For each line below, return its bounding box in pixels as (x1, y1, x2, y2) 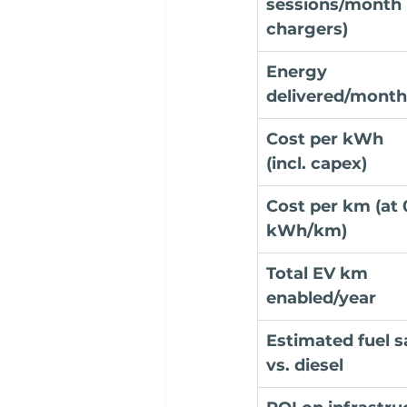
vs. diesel (266, 355, 343, 376)
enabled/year (266, 288, 376, 309)
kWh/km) (266, 221, 347, 242)
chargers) (266, 19, 348, 40)
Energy (266, 62, 332, 83)
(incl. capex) (266, 154, 367, 174)
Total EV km (266, 263, 372, 284)
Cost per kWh (266, 129, 388, 150)
